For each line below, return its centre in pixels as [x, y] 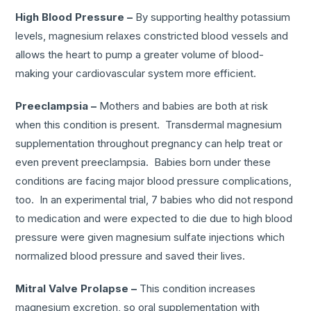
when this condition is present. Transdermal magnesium [149, 124]
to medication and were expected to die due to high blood [154, 218]
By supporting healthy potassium [212, 17]
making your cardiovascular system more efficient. [136, 73]
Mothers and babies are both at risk [183, 106]
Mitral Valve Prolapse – [76, 288]
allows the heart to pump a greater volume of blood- [140, 54]
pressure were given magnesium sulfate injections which [150, 237]
